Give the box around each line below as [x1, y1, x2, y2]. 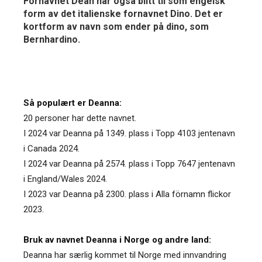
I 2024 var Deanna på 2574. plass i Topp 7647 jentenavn [23, 158, 235, 169]
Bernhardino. [23, 33, 80, 45]
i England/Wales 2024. [23, 173, 107, 184]
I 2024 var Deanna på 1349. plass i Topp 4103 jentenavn [23, 127, 235, 139]
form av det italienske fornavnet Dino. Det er [23, 8, 223, 19]
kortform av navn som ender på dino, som [23, 20, 209, 32]
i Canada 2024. [23, 143, 80, 154]
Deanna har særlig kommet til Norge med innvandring [23, 249, 226, 260]
